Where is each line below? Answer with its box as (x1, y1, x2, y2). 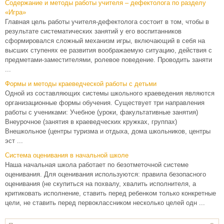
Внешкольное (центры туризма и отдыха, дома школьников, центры (5, 127, 210, 135)
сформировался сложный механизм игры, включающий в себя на (5, 37, 205, 44)
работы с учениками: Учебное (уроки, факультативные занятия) (5, 108, 198, 116)
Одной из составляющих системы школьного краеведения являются (5, 89, 214, 97)
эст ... (5, 137, 23, 144)
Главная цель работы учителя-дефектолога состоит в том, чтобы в (5, 18, 209, 25)
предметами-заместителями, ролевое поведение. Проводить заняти (5, 56, 212, 63)
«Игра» (5, 8, 26, 16)
